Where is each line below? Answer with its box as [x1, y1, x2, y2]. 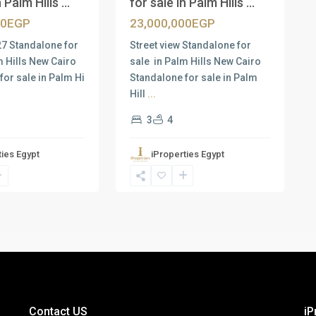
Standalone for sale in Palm [130, 72, 258, 83]
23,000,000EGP [130, 16, 216, 30]
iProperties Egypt [151, 149, 225, 159]
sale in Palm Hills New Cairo [130, 56, 264, 67]
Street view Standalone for [130, 39, 252, 51]
